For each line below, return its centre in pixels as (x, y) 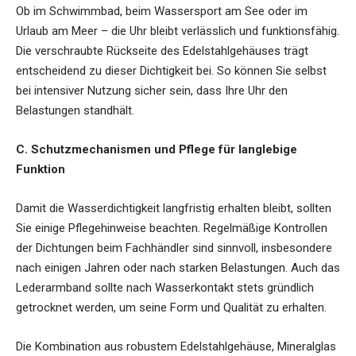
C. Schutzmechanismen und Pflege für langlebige (157, 149)
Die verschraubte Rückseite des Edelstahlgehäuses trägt (162, 50)
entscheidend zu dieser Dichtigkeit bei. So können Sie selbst (171, 70)
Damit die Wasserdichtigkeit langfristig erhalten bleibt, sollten (174, 208)
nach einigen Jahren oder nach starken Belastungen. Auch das (178, 267)
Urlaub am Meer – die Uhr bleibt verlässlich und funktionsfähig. (178, 31)
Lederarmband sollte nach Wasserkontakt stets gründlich (165, 287)
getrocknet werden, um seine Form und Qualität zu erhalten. (171, 307)
